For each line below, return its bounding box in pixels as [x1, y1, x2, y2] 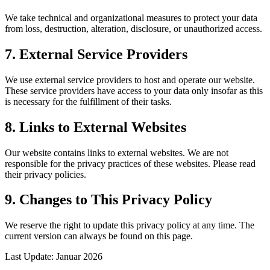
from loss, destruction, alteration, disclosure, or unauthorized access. [5, 23, 262, 34]
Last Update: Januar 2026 [5, 251, 102, 262]
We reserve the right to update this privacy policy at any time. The [5, 220, 254, 231]
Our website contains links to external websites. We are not [5, 147, 228, 158]
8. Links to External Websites [5, 119, 186, 135]
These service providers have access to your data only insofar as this [5, 85, 263, 96]
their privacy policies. [5, 169, 86, 180]
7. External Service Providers [5, 46, 187, 62]
